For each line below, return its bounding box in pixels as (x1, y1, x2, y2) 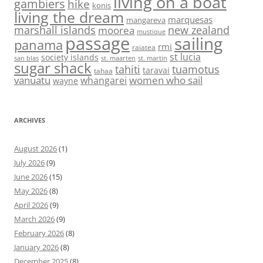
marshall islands (14, 22, 96, 37)
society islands (41, 51, 99, 63)
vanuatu (14, 72, 50, 87)
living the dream (14, 6, 124, 27)
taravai (143, 64, 170, 76)
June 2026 (14, 171, 48, 182)
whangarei (80, 73, 127, 87)
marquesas (168, 13, 213, 26)
